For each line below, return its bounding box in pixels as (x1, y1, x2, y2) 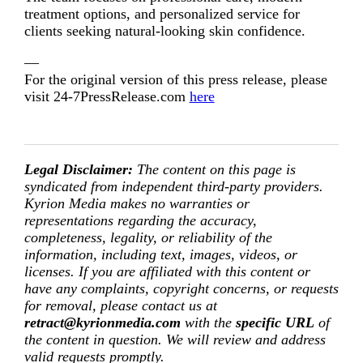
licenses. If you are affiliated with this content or (23, 263, 310, 280)
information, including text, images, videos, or (23, 246, 297, 263)
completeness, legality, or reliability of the (23, 228, 272, 246)
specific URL (235, 314, 314, 331)
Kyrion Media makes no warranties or (23, 194, 250, 211)
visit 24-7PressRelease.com (23, 88, 190, 105)
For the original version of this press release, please (23, 70, 327, 88)
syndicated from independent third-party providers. (23, 177, 323, 194)
